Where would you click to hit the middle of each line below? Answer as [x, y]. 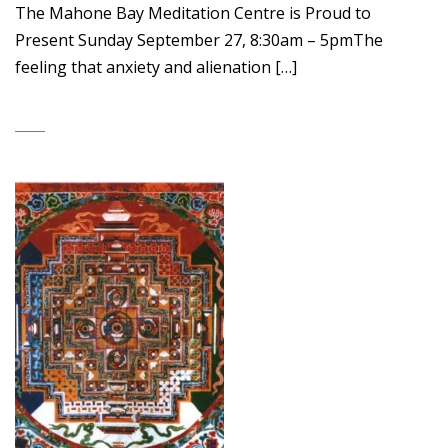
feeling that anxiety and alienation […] [156, 67]
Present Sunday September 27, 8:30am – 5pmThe [199, 40]
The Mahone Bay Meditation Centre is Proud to [193, 13]
